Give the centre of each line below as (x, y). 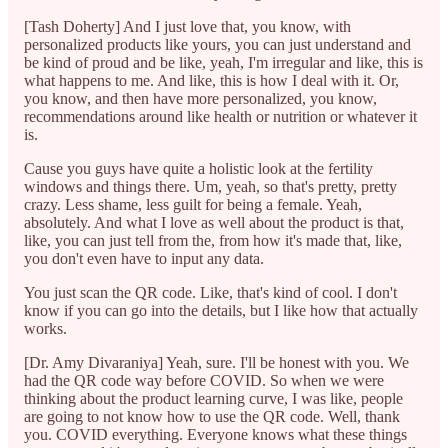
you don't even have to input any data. (144, 258)
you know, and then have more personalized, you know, (200, 98)
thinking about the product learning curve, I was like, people (213, 398)
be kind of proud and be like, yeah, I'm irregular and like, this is (223, 62)
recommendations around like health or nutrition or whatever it (220, 116)
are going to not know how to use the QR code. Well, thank (212, 416)
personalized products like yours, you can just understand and (217, 44)
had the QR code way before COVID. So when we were (204, 380)
